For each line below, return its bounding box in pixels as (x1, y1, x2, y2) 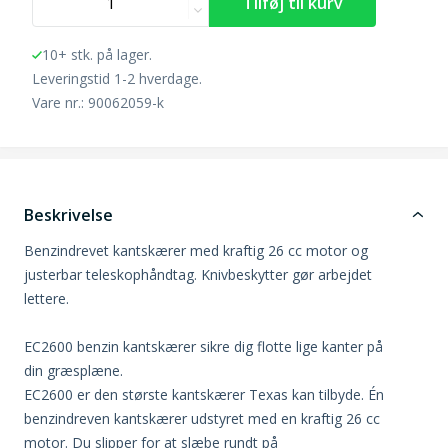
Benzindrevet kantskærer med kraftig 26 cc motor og (24, 240, 368, 260)
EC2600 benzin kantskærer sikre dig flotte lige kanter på (24, 336, 383, 356)
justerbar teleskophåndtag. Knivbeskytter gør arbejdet (24, 264, 372, 284)
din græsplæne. (24, 360, 123, 380)
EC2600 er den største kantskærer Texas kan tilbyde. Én (24, 384, 384, 404)
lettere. (24, 288, 69, 308)
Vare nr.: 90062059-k (32, 92, 164, 112)
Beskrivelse (24, 203, 113, 226)
